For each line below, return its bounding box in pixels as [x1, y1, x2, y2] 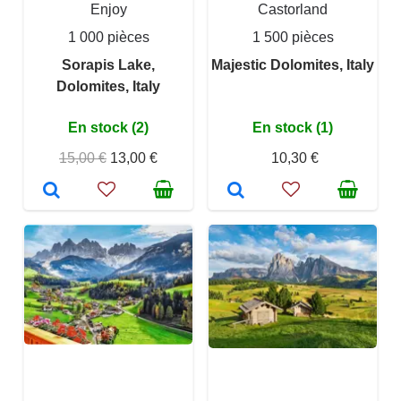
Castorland [258, 2, 328, 18]
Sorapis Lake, [62, 57, 155, 73]
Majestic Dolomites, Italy [211, 57, 374, 73]
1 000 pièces [67, 30, 149, 46]
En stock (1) [252, 120, 333, 136]
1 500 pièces [252, 30, 334, 46]
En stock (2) [68, 120, 149, 136]
